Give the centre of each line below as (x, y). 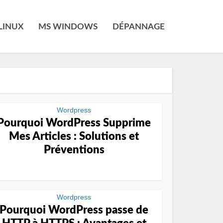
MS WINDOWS (68, 27)
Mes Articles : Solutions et (74, 136)
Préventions (74, 150)
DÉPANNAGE (139, 27)
